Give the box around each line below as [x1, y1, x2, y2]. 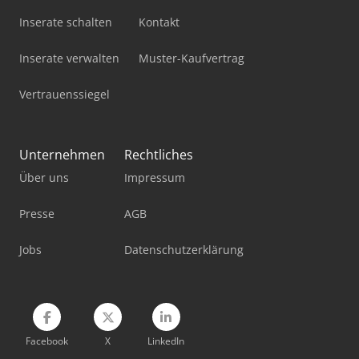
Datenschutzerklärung [124, 242, 244, 257]
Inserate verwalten [19, 50, 119, 66]
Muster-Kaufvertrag [139, 50, 244, 66]
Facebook [26, 334, 68, 348]
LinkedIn [147, 334, 184, 348]
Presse [19, 206, 54, 221]
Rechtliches [124, 146, 193, 163]
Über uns [19, 170, 69, 185]
